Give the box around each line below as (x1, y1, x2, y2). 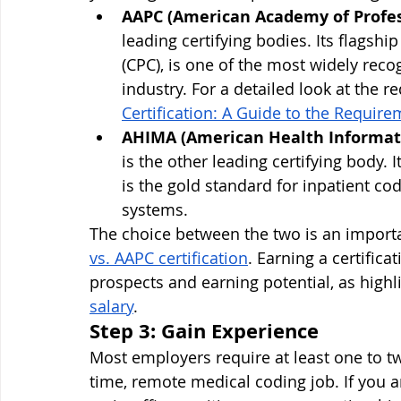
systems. (122, 199, 188, 220)
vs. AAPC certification (90, 247, 248, 269)
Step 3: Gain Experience (90, 317, 319, 345)
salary (90, 295, 133, 317)
